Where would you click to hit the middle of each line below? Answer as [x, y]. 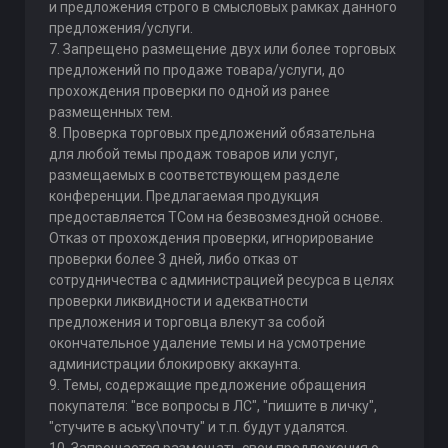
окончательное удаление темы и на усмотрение [207, 343]
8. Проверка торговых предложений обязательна [211, 133]
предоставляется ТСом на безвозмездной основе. [215, 217]
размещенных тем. [110, 112]
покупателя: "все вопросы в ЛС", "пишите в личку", [212, 406]
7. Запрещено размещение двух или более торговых [222, 49]
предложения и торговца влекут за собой [186, 322]
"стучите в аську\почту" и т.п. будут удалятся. [198, 427]
